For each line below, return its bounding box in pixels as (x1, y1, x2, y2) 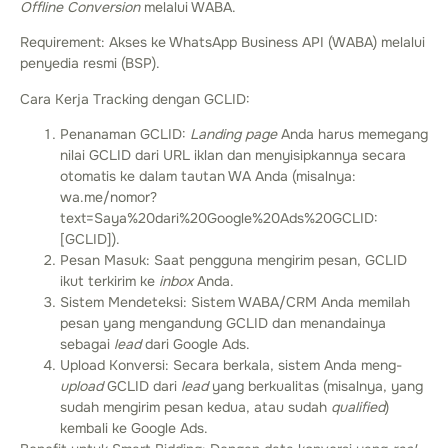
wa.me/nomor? (60, 188, 157, 207)
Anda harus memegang (277, 125, 428, 144)
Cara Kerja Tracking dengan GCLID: (20, 89, 250, 108)
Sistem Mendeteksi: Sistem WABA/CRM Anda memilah (60, 293, 410, 312)
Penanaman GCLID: (60, 125, 190, 144)
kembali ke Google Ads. (60, 419, 208, 438)
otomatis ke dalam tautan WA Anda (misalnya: (60, 167, 356, 186)
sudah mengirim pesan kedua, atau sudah (60, 398, 331, 417)
